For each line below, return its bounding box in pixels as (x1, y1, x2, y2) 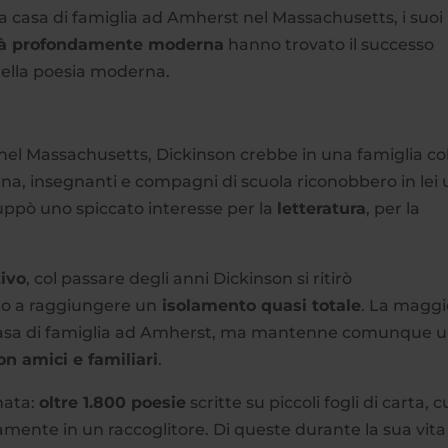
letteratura (277, 198, 367, 218)
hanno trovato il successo (224, 34, 435, 54)
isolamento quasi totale (157, 295, 362, 315)
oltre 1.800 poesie (39, 392, 187, 412)
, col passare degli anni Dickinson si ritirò (26, 268, 353, 288)
